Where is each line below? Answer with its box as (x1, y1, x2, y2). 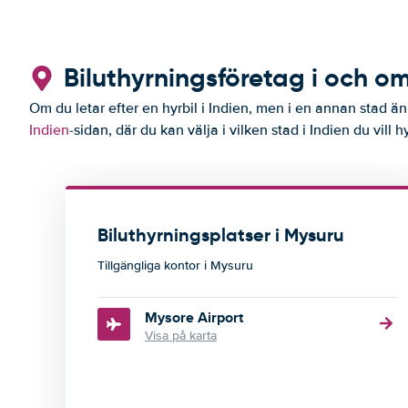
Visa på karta (145, 328, 217, 343)
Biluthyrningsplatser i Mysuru (97, 223, 344, 247)
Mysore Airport (145, 307, 243, 328)
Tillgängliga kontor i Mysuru (97, 258, 253, 273)
